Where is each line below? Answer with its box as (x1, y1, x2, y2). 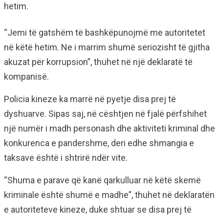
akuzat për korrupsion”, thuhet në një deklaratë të (4, 57, 193, 67)
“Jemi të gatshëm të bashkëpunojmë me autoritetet (4, 27, 205, 38)
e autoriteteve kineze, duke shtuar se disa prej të (4, 204, 192, 215)
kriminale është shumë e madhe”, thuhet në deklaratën (4, 190, 215, 200)
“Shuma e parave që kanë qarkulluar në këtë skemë (4, 175, 201, 185)
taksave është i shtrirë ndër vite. (4, 153, 128, 163)
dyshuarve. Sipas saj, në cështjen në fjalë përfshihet (4, 109, 207, 119)
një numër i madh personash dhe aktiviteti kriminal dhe (4, 123, 215, 133)
